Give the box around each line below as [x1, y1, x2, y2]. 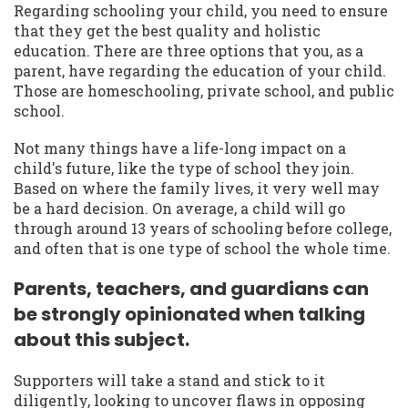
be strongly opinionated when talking [14, 301, 365, 328]
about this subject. [14, 327, 189, 353]
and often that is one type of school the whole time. [14, 239, 391, 259]
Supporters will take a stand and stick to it [14, 371, 325, 391]
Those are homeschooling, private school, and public [14, 80, 394, 100]
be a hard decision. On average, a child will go [14, 199, 345, 219]
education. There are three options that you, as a [14, 40, 363, 60]
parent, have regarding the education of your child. [14, 60, 386, 80]
